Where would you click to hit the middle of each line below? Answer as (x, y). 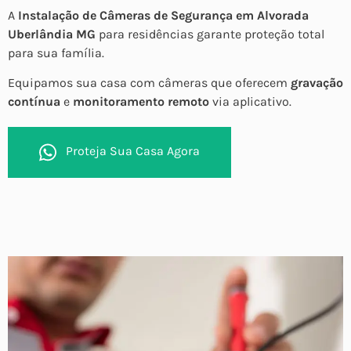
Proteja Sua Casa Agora (133, 150)
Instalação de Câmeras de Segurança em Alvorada (163, 15)
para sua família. (56, 52)
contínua (34, 102)
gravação (317, 83)
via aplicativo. (250, 102)
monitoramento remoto (141, 102)
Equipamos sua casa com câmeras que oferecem (149, 83)
